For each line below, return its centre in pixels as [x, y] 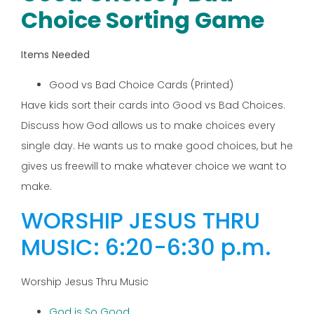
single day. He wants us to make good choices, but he [157, 146]
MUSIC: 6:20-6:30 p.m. [146, 247]
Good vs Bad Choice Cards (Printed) [141, 85]
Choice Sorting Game [143, 20]
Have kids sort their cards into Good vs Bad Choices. [153, 105]
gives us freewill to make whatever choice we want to [154, 166]
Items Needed [55, 55]
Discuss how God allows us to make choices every [148, 126]
